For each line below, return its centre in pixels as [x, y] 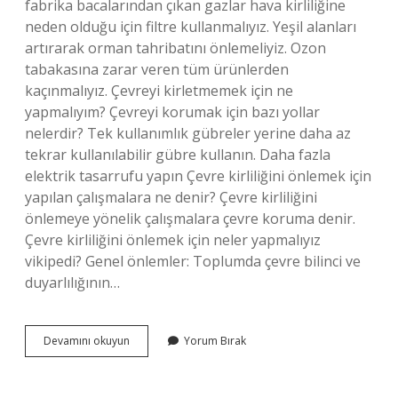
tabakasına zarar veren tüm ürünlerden [157, 69]
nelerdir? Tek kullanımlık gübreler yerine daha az [188, 133]
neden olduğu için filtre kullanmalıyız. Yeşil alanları [191, 27]
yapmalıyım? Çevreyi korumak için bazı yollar [172, 112]
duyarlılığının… [72, 283]
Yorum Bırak [215, 341]
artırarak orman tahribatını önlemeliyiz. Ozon [175, 48]
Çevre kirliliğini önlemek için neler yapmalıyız [173, 240]
